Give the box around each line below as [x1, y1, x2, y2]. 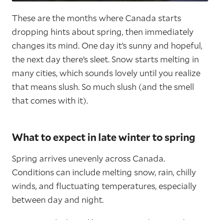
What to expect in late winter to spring [12, 131, 195, 144]
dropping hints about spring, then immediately [12, 26, 193, 38]
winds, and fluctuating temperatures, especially [12, 180, 196, 192]
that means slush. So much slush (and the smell [12, 81, 194, 93]
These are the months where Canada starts [12, 12, 181, 24]
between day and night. [12, 194, 104, 206]
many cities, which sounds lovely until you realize [12, 67, 200, 79]
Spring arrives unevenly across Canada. [12, 153, 165, 165]
